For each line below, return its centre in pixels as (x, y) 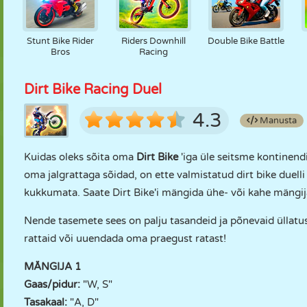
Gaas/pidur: (52, 284)
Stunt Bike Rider (60, 41)
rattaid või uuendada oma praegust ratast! (125, 238)
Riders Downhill (153, 41)
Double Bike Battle (246, 41)
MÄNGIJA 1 (52, 267)
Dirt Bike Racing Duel (93, 90)
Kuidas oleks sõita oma (79, 157)
